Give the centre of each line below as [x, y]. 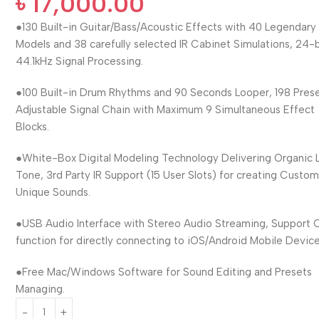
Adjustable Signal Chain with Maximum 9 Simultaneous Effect [166, 109]
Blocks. [33, 126]
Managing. [41, 289]
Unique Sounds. [53, 192]
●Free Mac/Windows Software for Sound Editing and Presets [164, 272]
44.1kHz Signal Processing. [80, 61]
